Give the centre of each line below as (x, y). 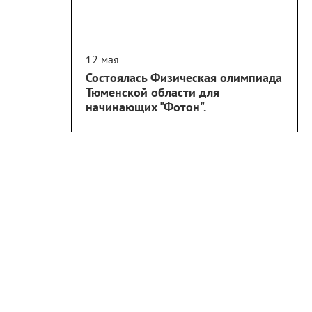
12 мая (102, 59)
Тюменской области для (153, 92)
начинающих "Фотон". (146, 107)
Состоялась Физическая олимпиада (184, 78)
